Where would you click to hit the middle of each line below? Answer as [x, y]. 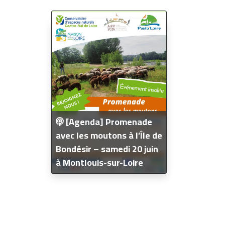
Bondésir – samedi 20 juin [107, 149]
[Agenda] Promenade [108, 122]
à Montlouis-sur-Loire [99, 162]
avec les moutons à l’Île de [109, 135]
